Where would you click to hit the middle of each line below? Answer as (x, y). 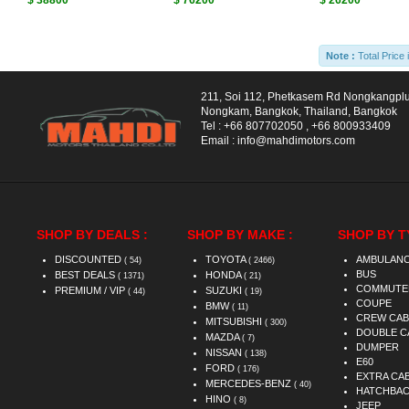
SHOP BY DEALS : (92, 235)
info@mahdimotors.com (296, 141)
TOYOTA (227, 259)
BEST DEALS (86, 275)
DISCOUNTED (89, 259)
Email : (219, 141)
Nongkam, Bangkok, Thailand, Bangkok (299, 111)
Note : (341, 56)
